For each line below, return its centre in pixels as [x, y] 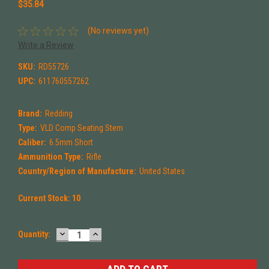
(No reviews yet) [118, 31]
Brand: [30, 113]
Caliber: [32, 142]
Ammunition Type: [51, 156]
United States [162, 171]
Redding [59, 113]
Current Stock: [45, 198]
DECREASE [83, 233]
